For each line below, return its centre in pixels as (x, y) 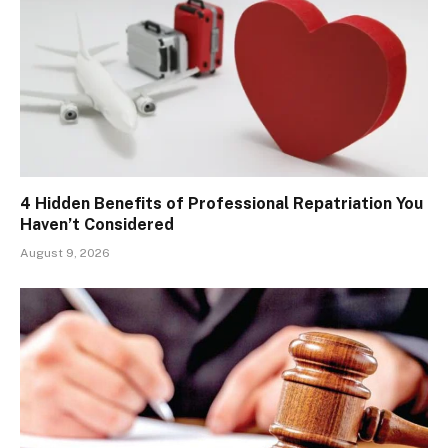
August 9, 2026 (65, 252)
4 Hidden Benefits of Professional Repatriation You (221, 203)
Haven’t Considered (97, 224)
